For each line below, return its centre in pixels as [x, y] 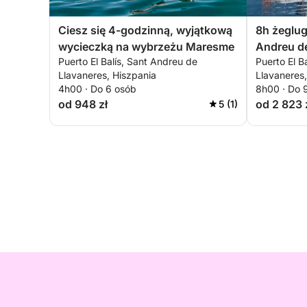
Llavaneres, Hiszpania [107, 75]
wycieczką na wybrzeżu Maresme [146, 47]
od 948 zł [83, 104]
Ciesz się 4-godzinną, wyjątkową [145, 30]
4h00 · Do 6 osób [97, 89]
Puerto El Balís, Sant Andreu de [128, 61]
